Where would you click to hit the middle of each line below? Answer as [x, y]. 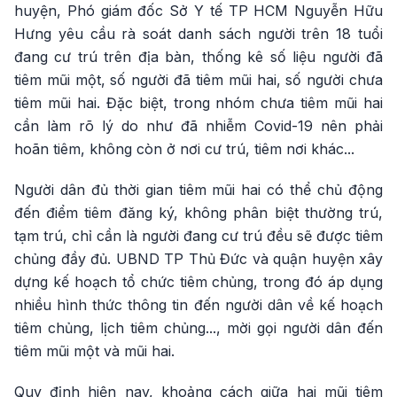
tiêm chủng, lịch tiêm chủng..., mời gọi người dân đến [198, 328]
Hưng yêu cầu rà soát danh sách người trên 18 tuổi [198, 34]
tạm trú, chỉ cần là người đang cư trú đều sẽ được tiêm [198, 236]
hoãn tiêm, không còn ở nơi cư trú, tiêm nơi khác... [184, 149]
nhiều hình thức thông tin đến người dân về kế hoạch [198, 305]
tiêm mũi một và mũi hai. [94, 351]
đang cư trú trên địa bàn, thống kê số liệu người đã [198, 57]
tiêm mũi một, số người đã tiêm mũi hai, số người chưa [198, 80]
